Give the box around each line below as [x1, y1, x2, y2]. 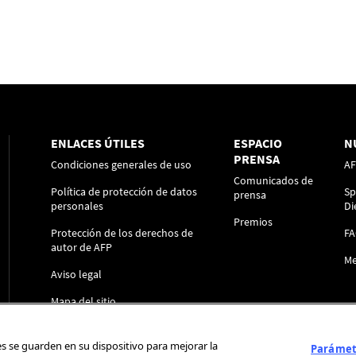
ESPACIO [234, 135, 283, 152]
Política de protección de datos [51, 184, 197, 199]
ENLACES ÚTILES [51, 135, 145, 152]
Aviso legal [51, 267, 102, 282]
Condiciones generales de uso [51, 157, 192, 172]
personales [51, 199, 103, 214]
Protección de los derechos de [51, 226, 193, 241]
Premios [234, 215, 273, 230]
